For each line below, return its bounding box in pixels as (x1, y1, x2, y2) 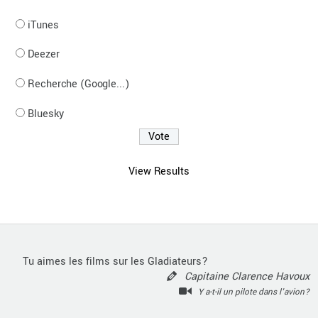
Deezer (28, 47, 60, 62)
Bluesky (28, 106, 64, 121)
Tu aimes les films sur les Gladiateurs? (23, 253, 209, 269)
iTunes (28, 17, 59, 33)
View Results (128, 163, 190, 179)
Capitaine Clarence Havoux (184, 268, 309, 284)
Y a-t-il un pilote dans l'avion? (197, 285, 309, 298)
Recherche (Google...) (28, 77, 129, 92)
